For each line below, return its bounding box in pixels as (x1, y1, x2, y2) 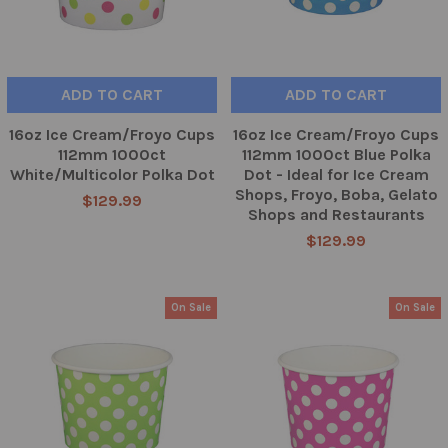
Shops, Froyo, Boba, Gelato (234, 185, 438, 205)
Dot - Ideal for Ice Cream (243, 165, 429, 185)
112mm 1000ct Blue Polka (241, 145, 431, 165)
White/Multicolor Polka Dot (9, 165, 215, 185)
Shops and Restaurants (247, 205, 425, 225)
